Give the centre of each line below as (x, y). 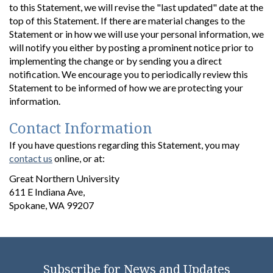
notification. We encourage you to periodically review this (129, 74)
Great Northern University (64, 178)
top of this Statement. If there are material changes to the (127, 20)
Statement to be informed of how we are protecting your (126, 87)
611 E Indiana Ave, (47, 191)
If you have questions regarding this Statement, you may (124, 144)
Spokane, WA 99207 (51, 205)
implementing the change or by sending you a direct (115, 60)
